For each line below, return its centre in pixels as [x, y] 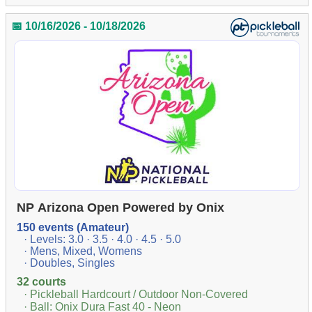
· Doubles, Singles [70, 263]
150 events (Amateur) [73, 228]
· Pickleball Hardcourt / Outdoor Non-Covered [136, 295]
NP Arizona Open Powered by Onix [121, 208]
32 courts [42, 282]
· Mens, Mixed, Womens [83, 251]
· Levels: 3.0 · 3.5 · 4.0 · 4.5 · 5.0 [103, 240]
